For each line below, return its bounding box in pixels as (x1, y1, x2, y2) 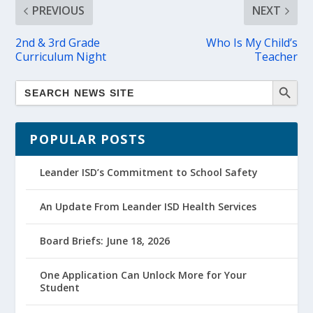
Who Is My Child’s (205, 35, 298, 50)
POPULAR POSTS (29, 131, 146, 147)
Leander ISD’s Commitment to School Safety (40, 166, 259, 179)
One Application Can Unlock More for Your (40, 268, 247, 282)
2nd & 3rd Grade (15, 35, 101, 50)
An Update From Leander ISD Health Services (40, 200, 257, 213)
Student (40, 281, 80, 294)
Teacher (254, 49, 298, 64)
